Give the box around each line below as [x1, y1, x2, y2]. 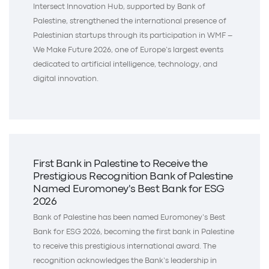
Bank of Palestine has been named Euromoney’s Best [33, 214, 225, 222]
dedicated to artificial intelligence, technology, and [33, 61, 217, 68]
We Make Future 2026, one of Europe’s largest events [33, 46, 223, 53]
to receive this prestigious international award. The [33, 243, 216, 250]
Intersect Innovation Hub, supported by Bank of [33, 3, 205, 10]
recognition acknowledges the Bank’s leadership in [33, 258, 217, 265]
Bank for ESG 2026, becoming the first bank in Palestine [33, 229, 234, 236]
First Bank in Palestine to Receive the [33, 160, 207, 169]
